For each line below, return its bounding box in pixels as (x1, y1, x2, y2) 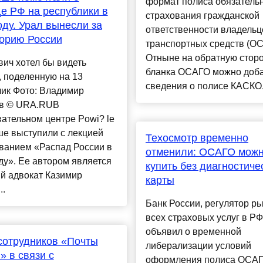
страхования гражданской (145, 11, 259, 21)
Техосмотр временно (145, 132, 248, 144)
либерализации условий (145, 241, 251, 251)
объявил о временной (145, 227, 241, 237)
